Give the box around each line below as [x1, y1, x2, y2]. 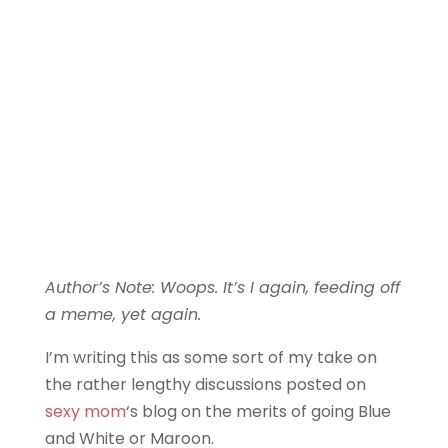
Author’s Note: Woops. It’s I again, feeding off [44, 276, 400, 299]
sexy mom [44, 400, 126, 423]
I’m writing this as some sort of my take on [44, 346, 377, 369]
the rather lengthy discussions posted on [44, 373, 366, 396]
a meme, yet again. [44, 303, 201, 326]
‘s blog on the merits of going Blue [125, 400, 391, 423]
